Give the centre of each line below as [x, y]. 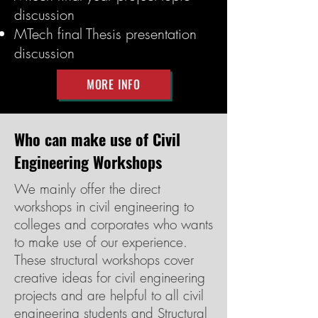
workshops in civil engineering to [104, 207]
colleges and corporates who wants [114, 224]
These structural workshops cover [104, 260]
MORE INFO [114, 84]
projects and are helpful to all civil [109, 295]
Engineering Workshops [88, 162]
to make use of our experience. [101, 242]
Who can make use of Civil [97, 139]
